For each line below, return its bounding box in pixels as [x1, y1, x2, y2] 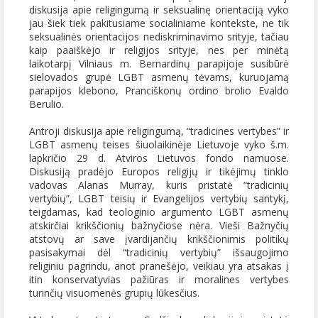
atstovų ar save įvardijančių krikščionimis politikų [29, 232, 289, 246]
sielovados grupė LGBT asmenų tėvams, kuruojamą [29, 70, 289, 84]
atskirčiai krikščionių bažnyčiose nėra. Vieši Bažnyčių [29, 219, 289, 232]
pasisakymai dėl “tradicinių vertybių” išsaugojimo [29, 246, 289, 259]
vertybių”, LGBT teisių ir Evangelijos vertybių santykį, [29, 192, 289, 205]
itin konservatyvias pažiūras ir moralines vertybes [29, 273, 289, 286]
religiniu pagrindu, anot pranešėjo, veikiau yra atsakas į [29, 259, 289, 273]
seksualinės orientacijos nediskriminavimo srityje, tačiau [29, 30, 289, 43]
